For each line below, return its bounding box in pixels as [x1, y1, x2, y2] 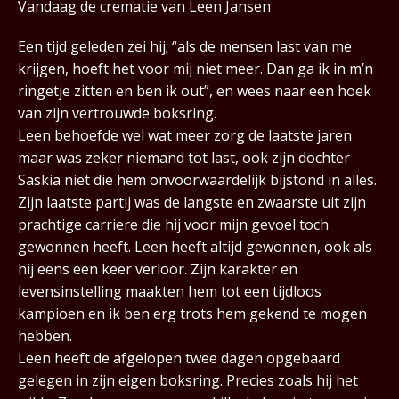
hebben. [18, 325, 72, 346]
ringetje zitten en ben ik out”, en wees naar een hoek [18, 80, 371, 101]
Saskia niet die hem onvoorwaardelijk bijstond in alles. [18, 169, 377, 190]
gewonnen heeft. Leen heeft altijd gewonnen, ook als [18, 236, 372, 256]
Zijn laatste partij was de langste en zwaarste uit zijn [18, 191, 366, 212]
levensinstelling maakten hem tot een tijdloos [18, 281, 322, 301]
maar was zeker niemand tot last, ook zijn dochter [18, 147, 350, 167]
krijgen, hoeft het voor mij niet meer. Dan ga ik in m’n [18, 58, 373, 78]
